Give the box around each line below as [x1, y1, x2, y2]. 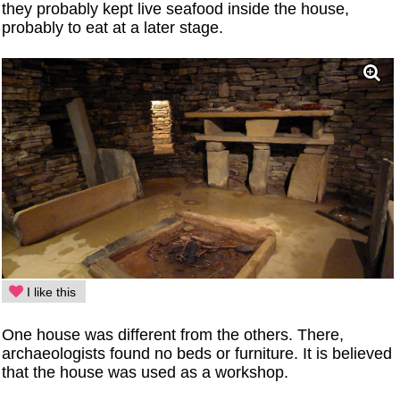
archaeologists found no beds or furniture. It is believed [2, 345, 393, 363]
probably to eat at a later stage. [2, 18, 224, 37]
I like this [23, 285, 77, 300]
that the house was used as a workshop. [2, 363, 289, 382]
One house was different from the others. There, [2, 326, 345, 345]
